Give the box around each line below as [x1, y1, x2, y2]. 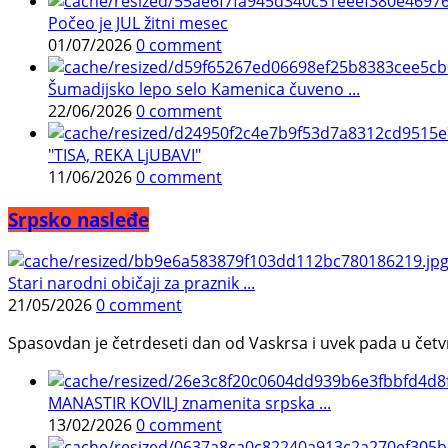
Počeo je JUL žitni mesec [48, 11, 228, 34]
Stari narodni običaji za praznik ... [8, 272, 255, 295]
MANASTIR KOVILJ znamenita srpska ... [48, 392, 331, 415]
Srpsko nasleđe [8, 206, 149, 232]
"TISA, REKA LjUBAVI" [48, 143, 201, 166]
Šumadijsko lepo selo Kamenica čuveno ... [48, 77, 360, 100]
